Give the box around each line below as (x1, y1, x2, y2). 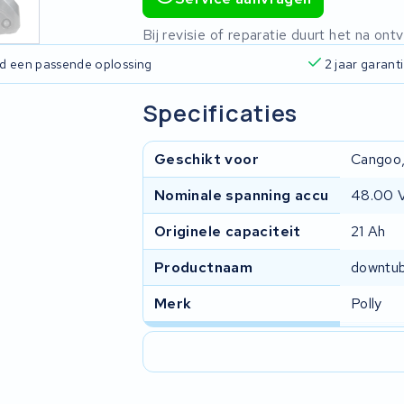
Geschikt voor (153, 149, 259, 169)
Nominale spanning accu (153, 185, 329, 205)
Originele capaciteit (153, 221, 301, 241)
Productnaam (153, 257, 253, 277)
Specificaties (142, 96, 298, 129)
